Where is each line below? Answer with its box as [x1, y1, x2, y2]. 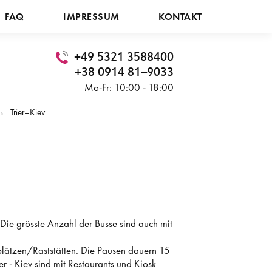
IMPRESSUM [63, 10, 120, 23]
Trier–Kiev [10, 106, 45, 118]
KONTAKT [158, 10, 202, 23]
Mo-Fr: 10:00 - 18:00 [84, 81, 174, 94]
